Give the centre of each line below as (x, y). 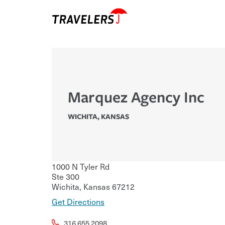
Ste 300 (66, 177)
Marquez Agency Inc (136, 97)
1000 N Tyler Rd (81, 166)
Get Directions (78, 202)
